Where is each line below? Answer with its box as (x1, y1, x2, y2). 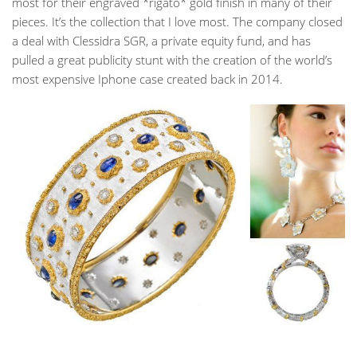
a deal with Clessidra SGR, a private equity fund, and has (12, 33, 311, 49)
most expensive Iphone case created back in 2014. (12, 71, 283, 88)
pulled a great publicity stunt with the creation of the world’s (12, 52, 332, 69)
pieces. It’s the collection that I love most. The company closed (12, 14, 343, 30)
